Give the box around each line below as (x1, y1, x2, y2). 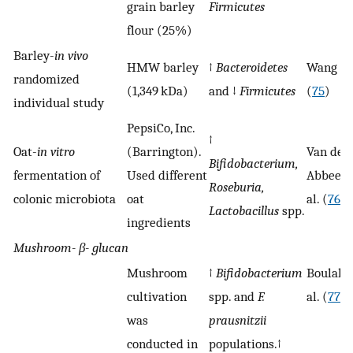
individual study (13, 95, 104, 111)
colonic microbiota (13, 191, 116, 207)
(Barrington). (127, 143, 201, 160)
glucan (92, 240, 128, 256)
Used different (127, 167, 207, 184)
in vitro (37, 143, 75, 160)
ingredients (127, 214, 191, 231)
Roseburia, (209, 179, 265, 195)
